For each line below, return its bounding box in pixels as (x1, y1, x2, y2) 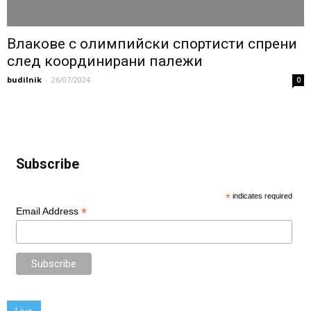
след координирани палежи (7, 53, 203, 70)
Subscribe (15, 156, 79, 173)
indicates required (230, 192, 293, 201)
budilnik (7, 74, 42, 85)
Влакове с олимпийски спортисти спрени (7, 35, 297, 53)
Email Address (15, 205, 81, 217)
